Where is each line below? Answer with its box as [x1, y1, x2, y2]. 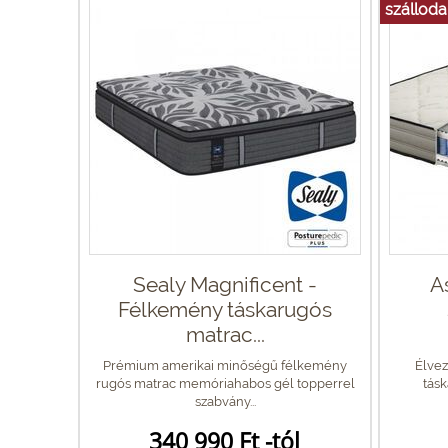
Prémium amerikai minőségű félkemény [103, 357, 347, 373]
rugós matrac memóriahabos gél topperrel [95, 375, 355, 391]
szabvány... [194, 393, 256, 409]
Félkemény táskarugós [118, 296, 332, 322]
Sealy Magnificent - [133, 271, 317, 297]
